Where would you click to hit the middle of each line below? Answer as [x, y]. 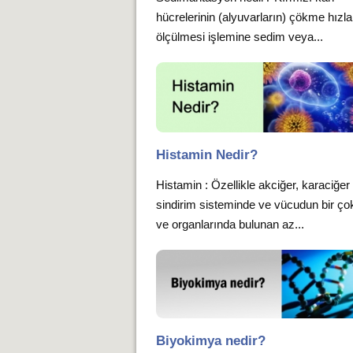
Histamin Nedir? [207, 155]
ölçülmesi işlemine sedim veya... [240, 36]
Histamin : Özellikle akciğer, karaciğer [253, 185]
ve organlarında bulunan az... [230, 225]
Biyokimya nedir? [211, 340]
